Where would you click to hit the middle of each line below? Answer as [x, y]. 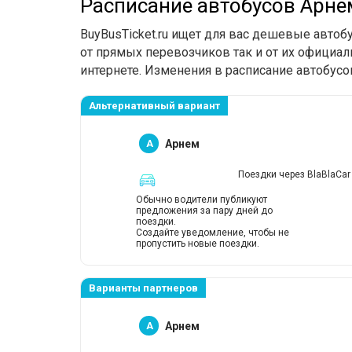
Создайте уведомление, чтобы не [213, 233]
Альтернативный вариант [154, 106]
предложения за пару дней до [204, 211]
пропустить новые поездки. [198, 244]
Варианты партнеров [143, 288]
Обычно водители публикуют [202, 200]
